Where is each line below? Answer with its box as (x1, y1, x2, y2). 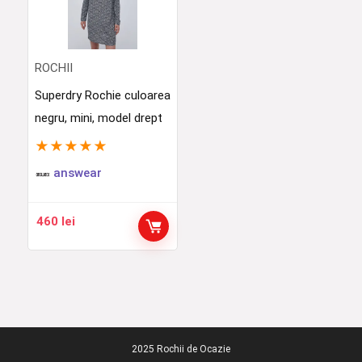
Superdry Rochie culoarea (34, 88, 170, 103)
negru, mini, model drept (34, 111, 162, 125)
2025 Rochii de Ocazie (132, 343, 230, 355)
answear (53, 166, 102, 180)
